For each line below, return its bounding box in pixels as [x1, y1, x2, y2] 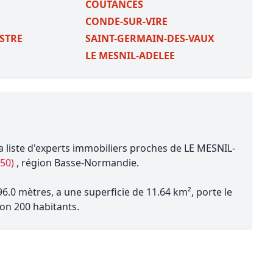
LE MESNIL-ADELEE [85, 49, 175, 62]
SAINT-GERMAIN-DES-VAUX [85, 32, 214, 45]
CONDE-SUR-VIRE [85, 15, 168, 28]
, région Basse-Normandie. [16, 156, 139, 169]
